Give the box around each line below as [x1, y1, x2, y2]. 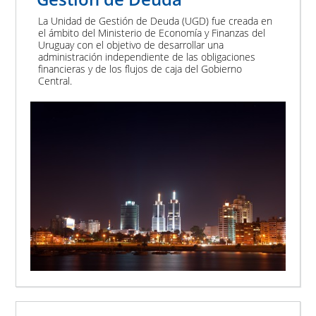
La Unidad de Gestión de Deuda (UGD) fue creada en [38, 13, 273, 28]
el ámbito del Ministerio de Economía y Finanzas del [38, 25, 266, 39]
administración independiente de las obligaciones [38, 49, 256, 63]
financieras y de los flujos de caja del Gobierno [38, 61, 243, 75]
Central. [38, 73, 73, 87]
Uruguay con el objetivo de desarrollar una [38, 37, 224, 51]
